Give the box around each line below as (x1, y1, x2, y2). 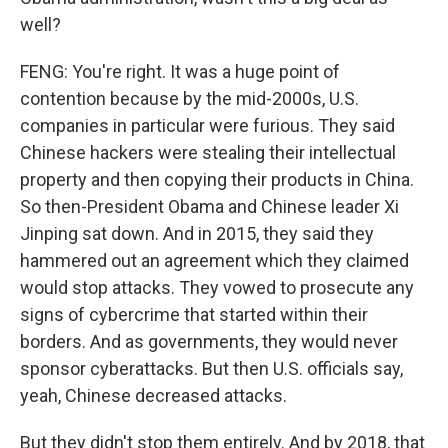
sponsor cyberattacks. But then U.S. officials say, (20, 358, 403, 379)
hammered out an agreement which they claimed (20, 250, 409, 271)
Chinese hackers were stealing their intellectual (20, 142, 396, 163)
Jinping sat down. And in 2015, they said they (20, 223, 374, 244)
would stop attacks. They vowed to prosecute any (20, 277, 414, 298)
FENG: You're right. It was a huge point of (20, 61, 340, 82)
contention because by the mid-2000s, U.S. (20, 88, 359, 109)
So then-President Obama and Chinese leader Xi (20, 196, 399, 217)
